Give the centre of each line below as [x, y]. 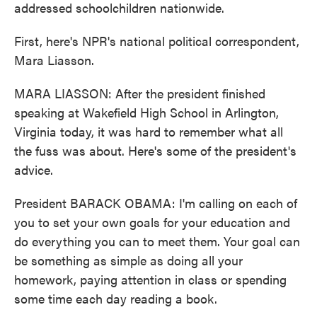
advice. [34, 169]
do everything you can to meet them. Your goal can [157, 241]
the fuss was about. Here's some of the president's [155, 150]
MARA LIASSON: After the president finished [140, 93]
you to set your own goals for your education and [152, 222]
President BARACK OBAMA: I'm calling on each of [156, 203]
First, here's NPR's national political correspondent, [157, 41]
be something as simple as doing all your [128, 260]
